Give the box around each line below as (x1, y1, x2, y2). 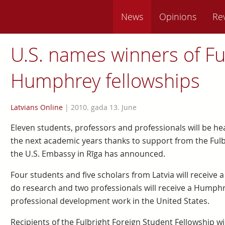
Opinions (159, 11, 196, 23)
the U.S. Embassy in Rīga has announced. (10, 148, 165, 159)
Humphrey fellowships (10, 68, 200, 93)
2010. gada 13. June (70, 102, 137, 112)
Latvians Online (10, 102, 63, 112)
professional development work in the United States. (10, 195, 209, 206)
